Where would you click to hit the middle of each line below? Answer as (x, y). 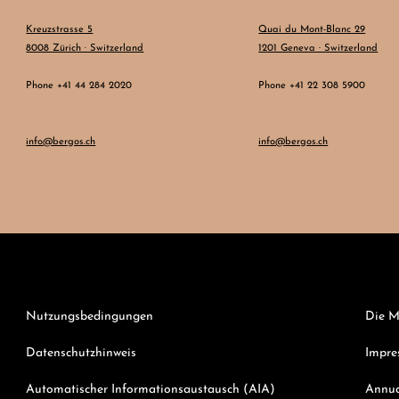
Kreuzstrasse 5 (60, 30)
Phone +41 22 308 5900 (312, 86)
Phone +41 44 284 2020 (79, 86)
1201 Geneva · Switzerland (318, 49)
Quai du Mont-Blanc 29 (312, 30)
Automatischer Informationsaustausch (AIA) (151, 390)
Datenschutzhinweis (81, 354)
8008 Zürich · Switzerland (85, 49)
